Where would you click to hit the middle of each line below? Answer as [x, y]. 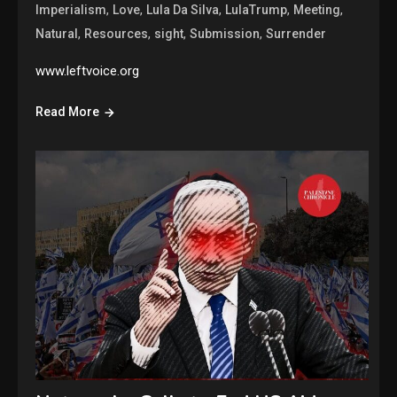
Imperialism [71, 10]
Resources [117, 34]
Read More [68, 112]
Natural [57, 34]
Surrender [296, 34]
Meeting [317, 10]
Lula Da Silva [183, 10]
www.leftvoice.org [88, 71]
